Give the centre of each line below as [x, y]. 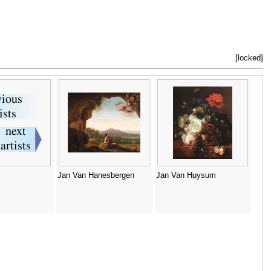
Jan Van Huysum [186, 176]
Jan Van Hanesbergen [96, 176]
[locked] [250, 58]
